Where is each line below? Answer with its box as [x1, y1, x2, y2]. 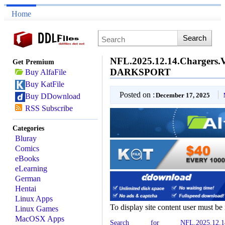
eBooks [15, 154, 40, 163]
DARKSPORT [110, 67, 171, 77]
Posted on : [120, 90, 155, 99]
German [15, 174, 41, 183]
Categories [13, 125, 45, 132]
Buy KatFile [25, 80, 65, 88]
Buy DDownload [25, 92, 81, 100]
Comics [15, 144, 40, 153]
